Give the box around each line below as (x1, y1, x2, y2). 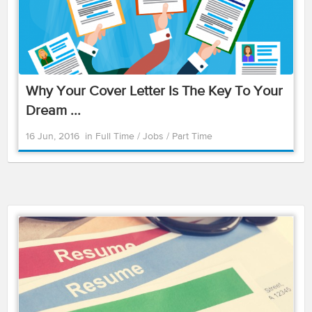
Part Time (172, 132, 212, 141)
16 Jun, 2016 (26, 132, 79, 141)
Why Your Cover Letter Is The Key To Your (26, 84, 283, 99)
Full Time (95, 132, 137, 141)
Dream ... (26, 104, 81, 118)
